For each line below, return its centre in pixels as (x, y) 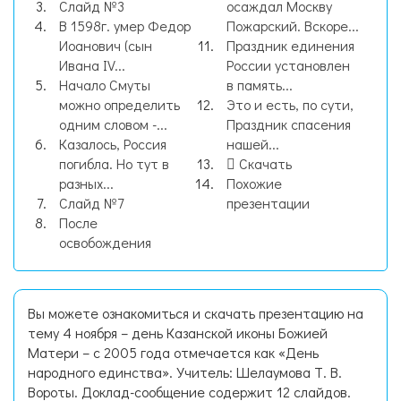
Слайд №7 (91, 203)
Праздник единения (290, 45)
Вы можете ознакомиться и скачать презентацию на (196, 313)
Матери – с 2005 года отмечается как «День (173, 352)
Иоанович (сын (106, 45)
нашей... (253, 144)
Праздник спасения (289, 124)
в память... (260, 85)
